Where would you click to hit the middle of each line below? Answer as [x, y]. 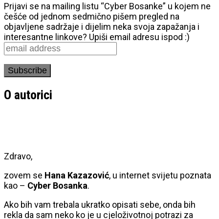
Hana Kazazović [77, 175]
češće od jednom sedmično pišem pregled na [92, 16]
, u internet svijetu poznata [160, 175]
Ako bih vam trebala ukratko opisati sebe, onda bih [100, 204]
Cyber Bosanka [57, 185]
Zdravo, [18, 156]
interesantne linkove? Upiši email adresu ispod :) [97, 37]
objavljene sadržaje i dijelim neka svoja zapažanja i [102, 26]
